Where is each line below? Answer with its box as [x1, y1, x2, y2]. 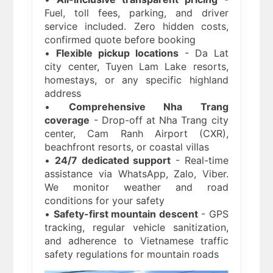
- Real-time [171, 154, 229, 167]
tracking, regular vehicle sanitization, [44, 221, 229, 234]
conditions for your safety [44, 194, 165, 207]
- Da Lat [179, 47, 229, 60]
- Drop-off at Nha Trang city [90, 114, 229, 127]
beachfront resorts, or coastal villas [44, 141, 210, 154]
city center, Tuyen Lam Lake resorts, [44, 60, 229, 73]
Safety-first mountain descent [53, 208, 198, 221]
